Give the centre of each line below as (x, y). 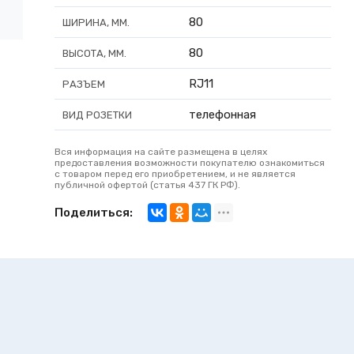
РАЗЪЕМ (84, 84)
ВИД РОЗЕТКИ (97, 115)
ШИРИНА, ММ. (96, 22)
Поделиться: (94, 212)
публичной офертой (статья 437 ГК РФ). (147, 185)
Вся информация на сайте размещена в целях (161, 151)
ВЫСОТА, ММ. (94, 53)
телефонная (222, 114)
